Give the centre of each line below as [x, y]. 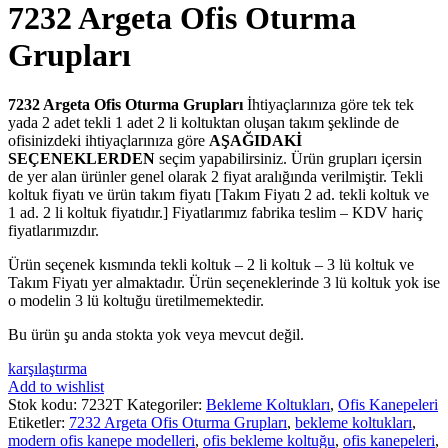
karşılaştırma [47, 368]
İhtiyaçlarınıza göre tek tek [328, 104]
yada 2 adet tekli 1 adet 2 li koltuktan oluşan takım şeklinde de [203, 122]
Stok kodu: [44, 404]
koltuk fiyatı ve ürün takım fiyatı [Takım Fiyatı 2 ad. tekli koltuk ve [218, 194]
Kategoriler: [164, 404]
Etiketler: [36, 422]
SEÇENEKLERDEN [81, 158]
